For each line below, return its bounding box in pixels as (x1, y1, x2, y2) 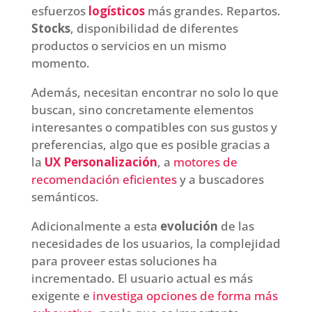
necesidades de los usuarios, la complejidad (31, 235, 281, 251)
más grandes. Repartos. (147, 2, 281, 19)
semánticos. (31, 188, 99, 205)
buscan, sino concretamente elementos (31, 101, 253, 118)
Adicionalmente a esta (31, 217, 160, 234)
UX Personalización (44, 153, 157, 170)
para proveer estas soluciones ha (31, 252, 217, 269)
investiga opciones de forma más (92, 287, 278, 304)
